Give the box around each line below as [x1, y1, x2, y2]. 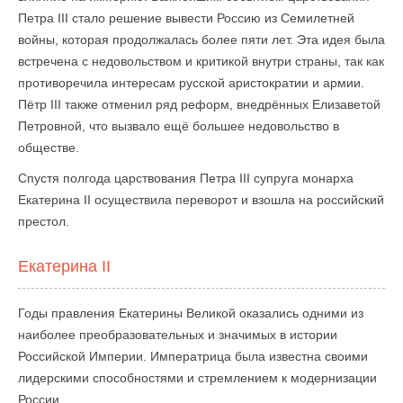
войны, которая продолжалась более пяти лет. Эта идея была [18, 32, 385, 47]
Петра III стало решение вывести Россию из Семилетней [18, 11, 354, 25]
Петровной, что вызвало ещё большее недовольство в [18, 119, 339, 133]
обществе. [18, 140, 79, 155]
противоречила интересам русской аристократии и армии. [18, 76, 364, 90]
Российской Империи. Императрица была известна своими [18, 349, 368, 363]
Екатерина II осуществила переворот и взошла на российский [18, 193, 384, 207]
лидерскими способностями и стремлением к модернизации [18, 371, 377, 385]
